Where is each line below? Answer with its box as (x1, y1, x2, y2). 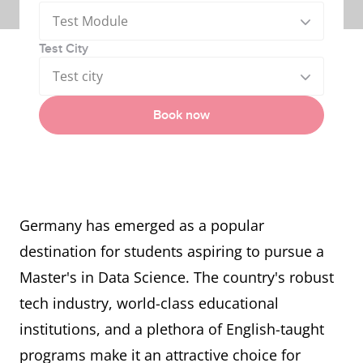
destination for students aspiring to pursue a (19, 241, 324, 261)
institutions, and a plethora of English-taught (19, 319, 324, 339)
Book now (153, 107, 210, 123)
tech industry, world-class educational (19, 293, 279, 313)
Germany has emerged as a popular (19, 216, 264, 235)
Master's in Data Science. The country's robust (19, 267, 334, 287)
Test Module (53, 11, 128, 30)
